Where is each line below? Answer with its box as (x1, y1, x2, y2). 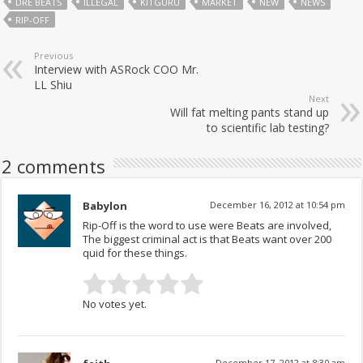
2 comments (2, 154, 106, 179)
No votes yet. (83, 297, 147, 312)
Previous (34, 49, 74, 62)
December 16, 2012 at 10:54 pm (209, 199, 345, 211)
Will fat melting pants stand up (169, 105, 329, 121)
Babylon (83, 199, 128, 214)
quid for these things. (83, 246, 188, 261)
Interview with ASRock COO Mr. (34, 62, 199, 78)
